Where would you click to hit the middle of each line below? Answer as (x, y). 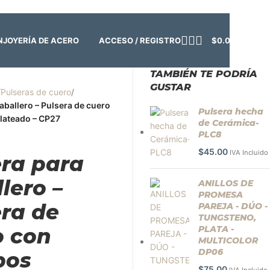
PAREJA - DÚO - (233, 206)
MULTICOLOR (228, 240)
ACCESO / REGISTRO (140, 40)
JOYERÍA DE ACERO (41, 40)
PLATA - (216, 229)
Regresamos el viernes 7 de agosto (127, 29)
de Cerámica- (228, 123)
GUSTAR (171, 87)
